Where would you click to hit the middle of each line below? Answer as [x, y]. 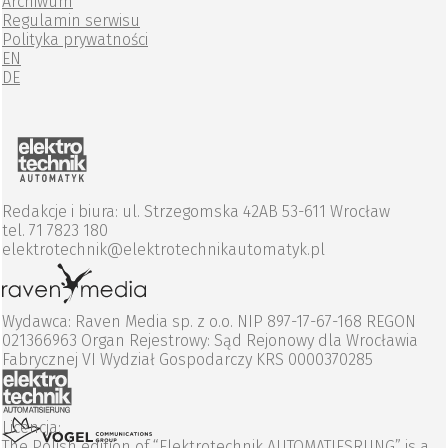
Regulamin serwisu [71, 21]
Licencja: [31, 428]
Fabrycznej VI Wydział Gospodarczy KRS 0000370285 [187, 360]
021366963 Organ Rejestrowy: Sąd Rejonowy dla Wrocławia [210, 341]
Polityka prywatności [75, 40]
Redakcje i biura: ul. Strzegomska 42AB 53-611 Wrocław [196, 212]
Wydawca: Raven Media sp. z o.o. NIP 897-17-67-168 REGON [209, 322]
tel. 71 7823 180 [55, 231]
